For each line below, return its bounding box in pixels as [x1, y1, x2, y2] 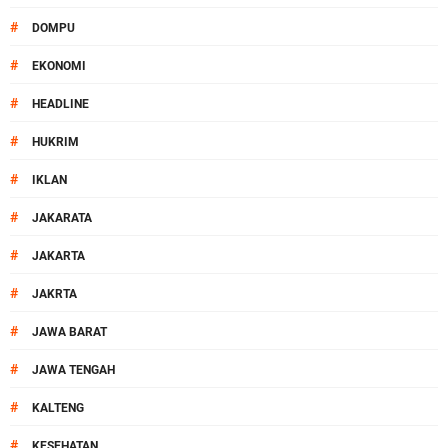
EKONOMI [32, 59, 86, 73]
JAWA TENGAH [32, 363, 115, 377]
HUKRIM [32, 135, 79, 149]
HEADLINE [32, 97, 89, 111]
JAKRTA [32, 287, 77, 301]
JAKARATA [32, 211, 92, 225]
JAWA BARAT [32, 325, 107, 339]
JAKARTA [32, 249, 85, 263]
